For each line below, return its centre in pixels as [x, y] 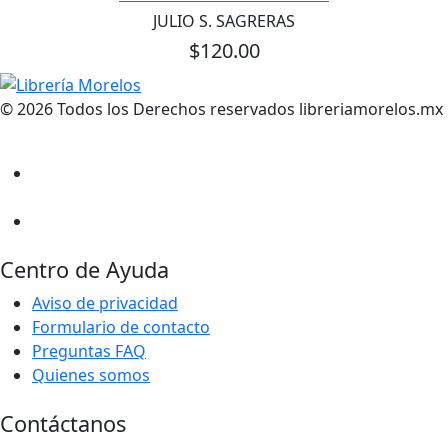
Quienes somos [91, 374]
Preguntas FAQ [89, 350]
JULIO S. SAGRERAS [224, 20]
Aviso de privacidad [105, 302]
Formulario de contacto [121, 326]
